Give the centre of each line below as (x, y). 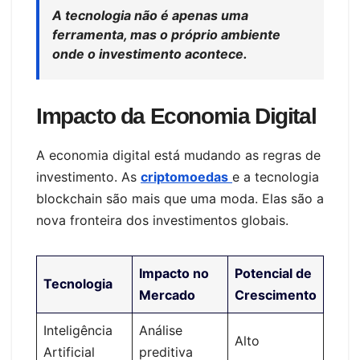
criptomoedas (184, 177)
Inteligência (78, 331)
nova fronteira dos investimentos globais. (162, 221)
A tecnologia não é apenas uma (150, 15)
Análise (161, 331)
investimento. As (88, 177)
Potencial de (273, 274)
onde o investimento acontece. (150, 53)
